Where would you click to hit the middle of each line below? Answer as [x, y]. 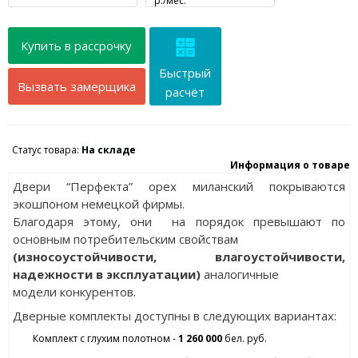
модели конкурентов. [74, 292]
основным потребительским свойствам [125, 239]
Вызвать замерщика [76, 87]
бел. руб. [245, 339]
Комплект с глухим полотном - [105, 339]
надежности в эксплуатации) [106, 274]
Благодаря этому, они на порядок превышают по [179, 222]
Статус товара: [46, 150]
